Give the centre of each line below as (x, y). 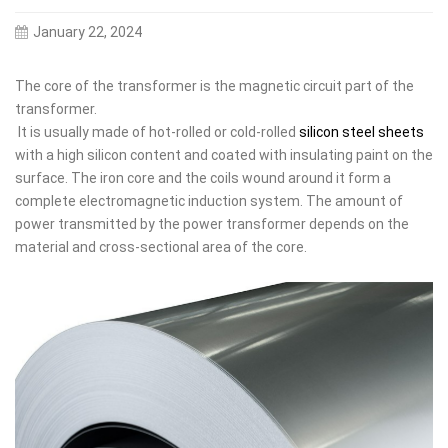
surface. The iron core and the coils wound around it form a (203, 178)
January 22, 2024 (87, 32)
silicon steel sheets (361, 132)
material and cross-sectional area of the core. (161, 247)
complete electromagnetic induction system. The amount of (209, 201)
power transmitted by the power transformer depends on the (212, 224)
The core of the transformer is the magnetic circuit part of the (214, 86)
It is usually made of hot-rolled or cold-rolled (157, 132)
